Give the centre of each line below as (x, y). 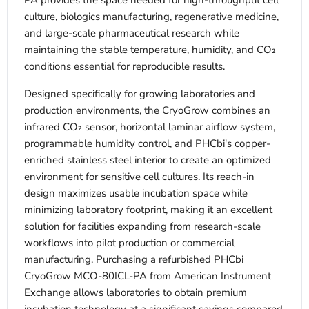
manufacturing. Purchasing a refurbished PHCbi (134, 260)
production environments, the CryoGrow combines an (147, 111)
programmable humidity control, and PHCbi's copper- (147, 144)
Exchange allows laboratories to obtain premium (136, 293)
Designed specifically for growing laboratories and (140, 94)
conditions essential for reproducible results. (124, 67)
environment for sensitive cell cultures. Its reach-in (139, 177)
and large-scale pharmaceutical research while (132, 33)
